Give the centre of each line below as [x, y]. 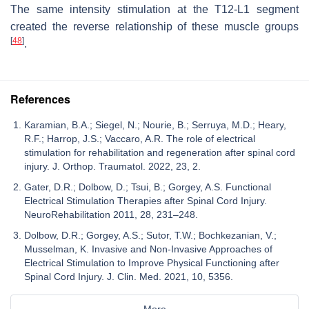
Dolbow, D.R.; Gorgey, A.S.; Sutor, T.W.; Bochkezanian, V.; [150, 235]
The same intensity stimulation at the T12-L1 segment [154, 9]
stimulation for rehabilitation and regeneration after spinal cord [160, 152]
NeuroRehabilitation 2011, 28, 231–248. [111, 214]
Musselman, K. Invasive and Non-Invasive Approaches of [148, 249]
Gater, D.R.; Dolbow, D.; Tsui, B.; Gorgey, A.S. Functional [148, 187]
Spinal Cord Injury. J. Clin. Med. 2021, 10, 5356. [129, 276]
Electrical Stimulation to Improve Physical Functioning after [152, 262]
